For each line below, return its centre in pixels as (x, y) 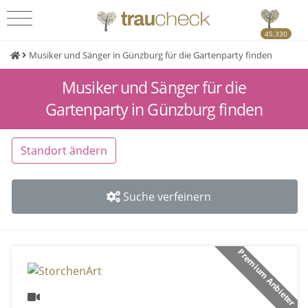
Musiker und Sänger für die (154, 88)
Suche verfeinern (167, 196)
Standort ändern (64, 151)
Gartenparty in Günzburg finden (154, 110)
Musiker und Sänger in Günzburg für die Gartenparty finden (151, 55)
